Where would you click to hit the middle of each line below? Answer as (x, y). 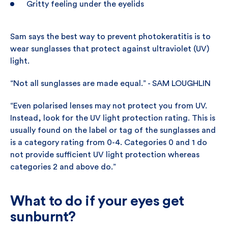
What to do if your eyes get (97, 201)
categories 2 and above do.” (63, 167)
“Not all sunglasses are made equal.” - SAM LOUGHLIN (110, 83)
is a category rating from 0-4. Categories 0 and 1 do (109, 142)
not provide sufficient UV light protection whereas (105, 155)
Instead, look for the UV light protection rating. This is (113, 118)
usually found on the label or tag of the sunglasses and (113, 130)
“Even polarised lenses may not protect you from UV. (109, 106)
